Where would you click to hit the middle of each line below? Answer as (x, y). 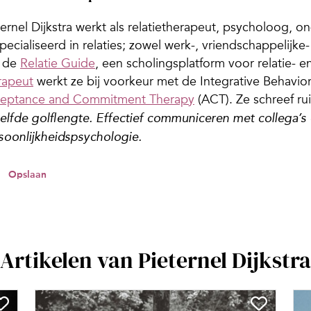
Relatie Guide (58, 63)
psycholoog (256, 27)
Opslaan (27, 175)
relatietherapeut (172, 27)
